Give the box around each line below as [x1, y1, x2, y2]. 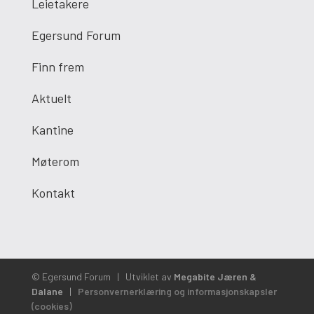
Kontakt [31, 185, 75, 200]
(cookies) [31, 300, 72, 312]
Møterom [31, 153, 79, 169]
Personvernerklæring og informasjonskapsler [77, 285, 277, 297]
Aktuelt [31, 90, 71, 106]
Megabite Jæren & [173, 271, 257, 282]
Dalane [31, 285, 63, 297]
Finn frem [31, 59, 84, 74]
